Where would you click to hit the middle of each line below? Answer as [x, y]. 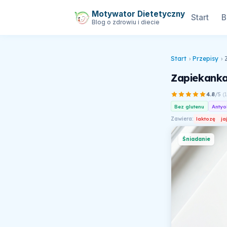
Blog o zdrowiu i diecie [125, 22]
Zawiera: [182, 119]
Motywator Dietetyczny [138, 14]
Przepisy [205, 59]
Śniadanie [196, 139]
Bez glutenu [190, 106]
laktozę [206, 119]
